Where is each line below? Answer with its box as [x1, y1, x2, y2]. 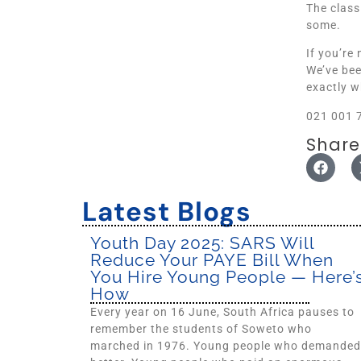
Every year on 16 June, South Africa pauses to [90, 305, 355, 319]
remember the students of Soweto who [90, 322, 312, 336]
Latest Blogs [82, 194, 251, 230]
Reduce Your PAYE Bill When [90, 250, 334, 271]
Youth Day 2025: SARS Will [90, 233, 314, 254]
